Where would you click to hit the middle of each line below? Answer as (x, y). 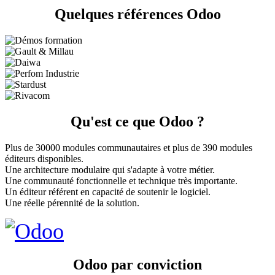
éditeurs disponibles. (44, 159)
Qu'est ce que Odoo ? (137, 122)
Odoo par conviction (137, 264)
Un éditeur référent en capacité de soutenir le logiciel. (108, 192)
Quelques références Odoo (137, 14)
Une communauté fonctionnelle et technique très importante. (121, 181)
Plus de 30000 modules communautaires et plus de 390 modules (129, 148)
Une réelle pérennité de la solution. (72, 203)
